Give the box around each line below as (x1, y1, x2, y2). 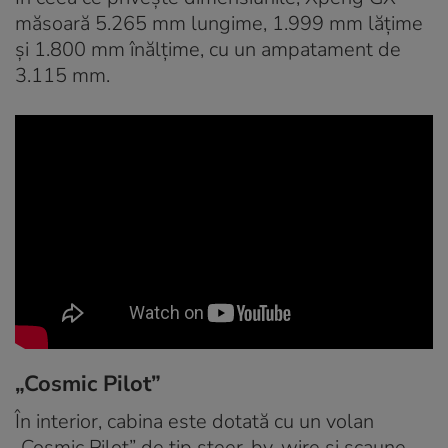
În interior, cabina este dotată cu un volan (15, 408, 374, 436)
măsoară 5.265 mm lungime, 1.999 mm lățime (15, 10, 423, 37)
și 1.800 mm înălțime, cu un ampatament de (15, 36, 401, 63)
